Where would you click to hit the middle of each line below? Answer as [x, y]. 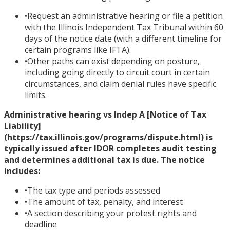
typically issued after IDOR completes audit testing [110, 148]
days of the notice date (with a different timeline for [123, 38]
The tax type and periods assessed [94, 190]
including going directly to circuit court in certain [117, 72]
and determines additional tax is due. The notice [104, 159]
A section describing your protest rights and [112, 213]
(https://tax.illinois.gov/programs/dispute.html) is [108, 137]
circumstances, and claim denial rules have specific [120, 83]
